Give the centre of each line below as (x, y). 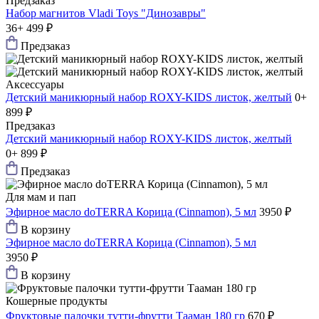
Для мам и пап (41, 197)
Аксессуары (35, 85)
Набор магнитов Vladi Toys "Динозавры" (106, 14)
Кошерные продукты (57, 301)
